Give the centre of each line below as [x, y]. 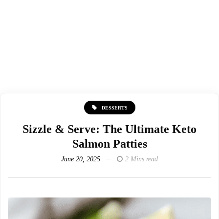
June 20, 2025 [81, 159]
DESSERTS [114, 108]
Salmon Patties [109, 143]
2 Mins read [142, 159]
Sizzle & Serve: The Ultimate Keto [109, 129]
